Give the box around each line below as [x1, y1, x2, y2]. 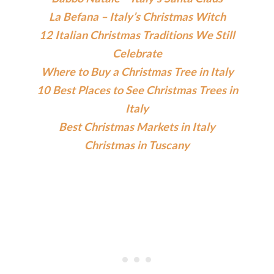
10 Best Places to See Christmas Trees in [36, 83, 238, 97]
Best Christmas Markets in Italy [59, 119, 215, 133]
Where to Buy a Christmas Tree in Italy [40, 64, 234, 78]
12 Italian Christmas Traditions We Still [39, 28, 235, 42]
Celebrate [112, 46, 162, 60]
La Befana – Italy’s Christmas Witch [48, 9, 226, 23]
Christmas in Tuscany [84, 138, 190, 152]
